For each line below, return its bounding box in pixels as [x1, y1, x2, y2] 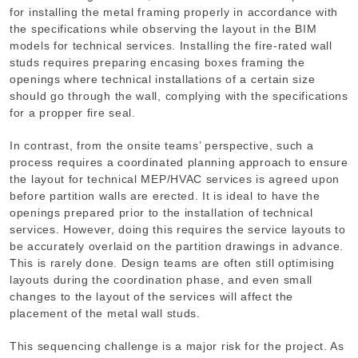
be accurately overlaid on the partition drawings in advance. [10, 240, 344, 253]
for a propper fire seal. [10, 106, 136, 120]
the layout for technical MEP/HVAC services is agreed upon [10, 173, 340, 186]
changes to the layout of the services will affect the [10, 290, 294, 304]
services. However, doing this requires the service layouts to [10, 223, 346, 237]
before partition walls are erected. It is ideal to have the [10, 189, 320, 203]
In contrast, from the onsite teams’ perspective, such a [10, 139, 314, 153]
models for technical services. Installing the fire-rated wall [10, 39, 332, 53]
